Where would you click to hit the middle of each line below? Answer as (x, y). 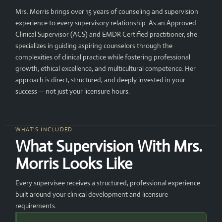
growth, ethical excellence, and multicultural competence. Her (106, 68)
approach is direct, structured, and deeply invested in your (101, 80)
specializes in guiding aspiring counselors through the (94, 45)
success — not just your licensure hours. (73, 91)
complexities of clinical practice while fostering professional (103, 57)
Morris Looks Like (74, 163)
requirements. (36, 205)
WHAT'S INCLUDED (44, 129)
